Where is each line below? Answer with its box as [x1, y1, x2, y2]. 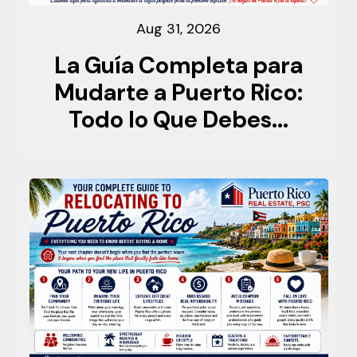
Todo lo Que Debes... [69, 104, 288, 135]
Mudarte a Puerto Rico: [54, 77, 303, 108]
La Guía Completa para [54, 50, 303, 80]
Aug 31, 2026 [136, 18, 221, 38]
